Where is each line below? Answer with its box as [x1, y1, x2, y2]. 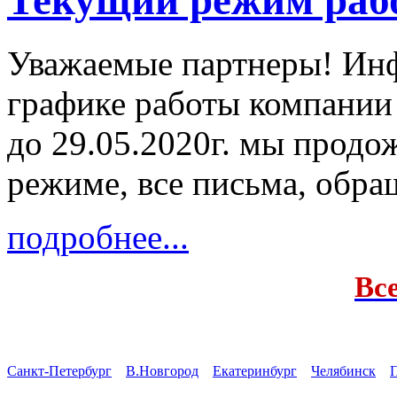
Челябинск [311, 362, 376, 378]
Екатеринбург [213, 362, 297, 378]
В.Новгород [126, 362, 198, 378]
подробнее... [7, 217, 189, 256]
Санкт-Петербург [7, 362, 112, 378]
